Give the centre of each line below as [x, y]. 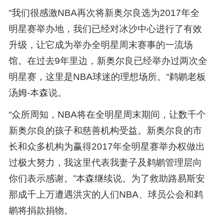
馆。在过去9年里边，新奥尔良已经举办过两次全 [108, 61]
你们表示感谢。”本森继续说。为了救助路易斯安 [107, 179]
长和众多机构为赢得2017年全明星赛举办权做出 [107, 147]
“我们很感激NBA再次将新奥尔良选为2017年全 [104, 13]
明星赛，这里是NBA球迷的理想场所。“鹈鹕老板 [107, 77]
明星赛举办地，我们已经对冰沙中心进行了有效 [105, 29]
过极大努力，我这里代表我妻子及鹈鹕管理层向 [105, 163]
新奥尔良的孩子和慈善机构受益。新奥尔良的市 [105, 131]
